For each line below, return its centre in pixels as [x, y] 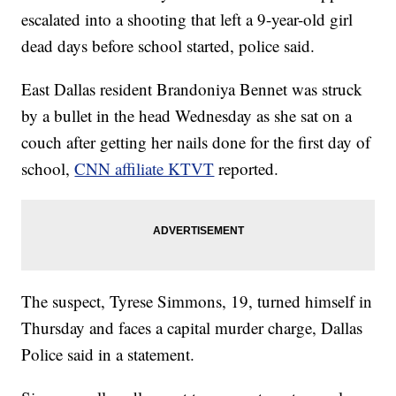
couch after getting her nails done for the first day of [196, 142]
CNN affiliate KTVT [145, 169]
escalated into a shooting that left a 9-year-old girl [187, 19]
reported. [249, 169]
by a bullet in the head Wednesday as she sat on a [187, 116]
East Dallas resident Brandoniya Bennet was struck [192, 89]
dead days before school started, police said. [168, 46]
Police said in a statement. [108, 354]
